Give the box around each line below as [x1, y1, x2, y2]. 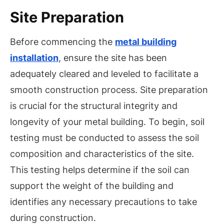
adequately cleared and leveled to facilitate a [10, 68, 198, 79]
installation [10, 52, 58, 63]
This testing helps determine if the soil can [10, 164, 189, 175]
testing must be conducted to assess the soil [10, 132, 199, 143]
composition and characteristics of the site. [10, 148, 194, 159]
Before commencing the [10, 36, 115, 47]
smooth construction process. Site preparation [10, 84, 208, 95]
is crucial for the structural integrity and [10, 100, 177, 111]
